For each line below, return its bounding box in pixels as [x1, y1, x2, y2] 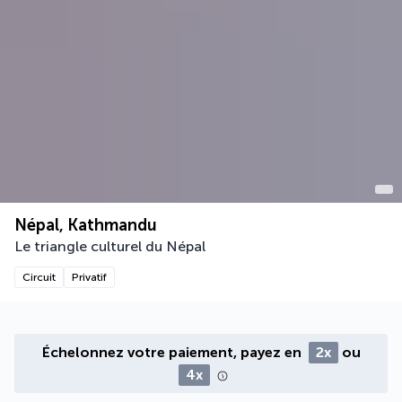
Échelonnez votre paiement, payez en [41, 344, 305, 362]
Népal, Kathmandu [14, 215, 157, 236]
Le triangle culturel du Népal [14, 238, 205, 256]
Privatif [72, 271, 107, 284]
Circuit [22, 271, 56, 284]
